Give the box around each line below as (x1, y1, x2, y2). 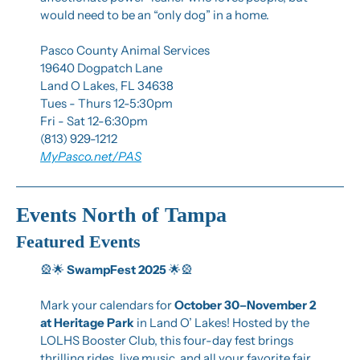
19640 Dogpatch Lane (40, 59, 162, 76)
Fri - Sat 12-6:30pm (40, 112, 148, 129)
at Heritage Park (40, 314, 134, 330)
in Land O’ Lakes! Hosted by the (134, 314, 309, 330)
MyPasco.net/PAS (40, 148, 141, 164)
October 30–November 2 (174, 297, 316, 313)
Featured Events (16, 231, 141, 252)
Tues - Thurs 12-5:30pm (40, 95, 173, 111)
